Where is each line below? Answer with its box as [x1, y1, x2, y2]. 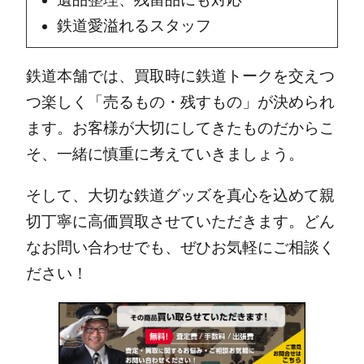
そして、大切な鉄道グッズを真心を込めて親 [25, 187, 335, 205]
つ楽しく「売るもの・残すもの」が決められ [25, 93, 335, 111]
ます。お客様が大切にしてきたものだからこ [25, 119, 335, 137]
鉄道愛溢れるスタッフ [56, 17, 211, 35]
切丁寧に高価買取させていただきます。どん [25, 213, 335, 231]
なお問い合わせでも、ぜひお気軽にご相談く [25, 239, 335, 257]
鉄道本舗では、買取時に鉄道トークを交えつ [25, 67, 335, 85]
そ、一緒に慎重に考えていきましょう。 [25, 145, 304, 163]
